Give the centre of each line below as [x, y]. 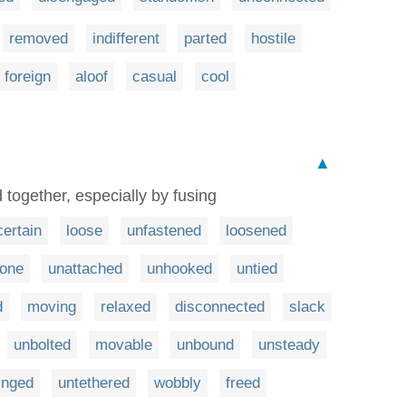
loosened [256, 230]
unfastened [164, 230]
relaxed [126, 306]
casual [155, 76]
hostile [273, 38]
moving [52, 306]
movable [124, 344]
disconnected [220, 306]
